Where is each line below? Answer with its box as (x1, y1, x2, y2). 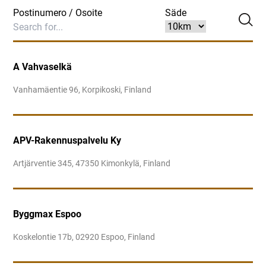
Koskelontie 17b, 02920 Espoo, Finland (13, 232, 156, 242)
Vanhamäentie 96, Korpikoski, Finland (13, 85, 152, 95)
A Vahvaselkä (13, 61, 72, 72)
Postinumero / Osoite (13, 7, 103, 18)
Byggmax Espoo (13, 208, 82, 220)
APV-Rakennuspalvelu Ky (13, 135, 122, 146)
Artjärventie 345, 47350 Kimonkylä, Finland (13, 159, 171, 169)
